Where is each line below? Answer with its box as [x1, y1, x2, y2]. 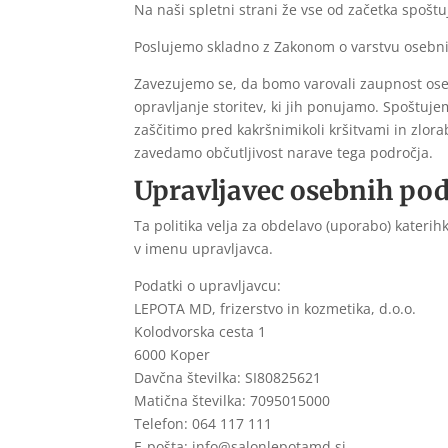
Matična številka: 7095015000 [134, 391, 331, 411]
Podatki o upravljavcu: [134, 276, 282, 296]
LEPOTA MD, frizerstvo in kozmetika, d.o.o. [134, 299, 417, 319]
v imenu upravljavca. [134, 239, 274, 259]
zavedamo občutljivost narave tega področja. [134, 143, 434, 163]
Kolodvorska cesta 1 [134, 322, 267, 342]
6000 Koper [134, 345, 211, 365]
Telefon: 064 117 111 [134, 414, 273, 434]
